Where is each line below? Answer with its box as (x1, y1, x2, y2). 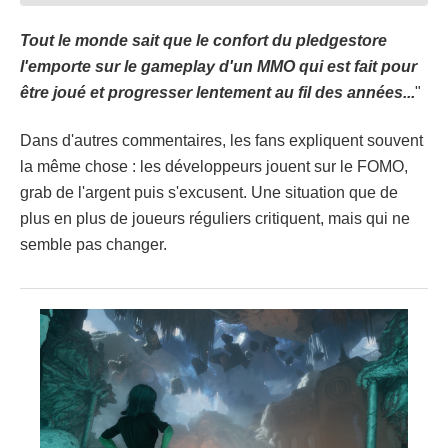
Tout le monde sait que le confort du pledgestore (20, 31, 387, 49)
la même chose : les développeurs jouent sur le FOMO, (20, 157, 408, 175)
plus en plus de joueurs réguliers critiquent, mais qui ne (20, 209, 410, 227)
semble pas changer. (20, 235, 167, 253)
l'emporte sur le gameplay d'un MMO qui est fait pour (20, 57, 417, 75)
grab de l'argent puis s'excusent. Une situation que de (20, 183, 398, 201)
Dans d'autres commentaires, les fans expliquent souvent (20, 131, 423, 149)
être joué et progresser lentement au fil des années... (20, 83, 415, 101)
